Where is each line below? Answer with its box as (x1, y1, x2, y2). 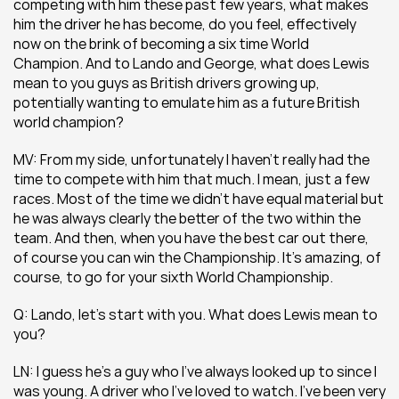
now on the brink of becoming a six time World (13, 34, 309, 53)
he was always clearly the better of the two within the (13, 208, 361, 228)
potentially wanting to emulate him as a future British (13, 93, 360, 112)
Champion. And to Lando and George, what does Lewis (13, 53, 370, 73)
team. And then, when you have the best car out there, (13, 228, 369, 248)
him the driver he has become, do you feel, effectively (13, 14, 356, 34)
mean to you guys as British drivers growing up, (13, 73, 320, 93)
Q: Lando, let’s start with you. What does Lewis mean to (13, 305, 378, 324)
